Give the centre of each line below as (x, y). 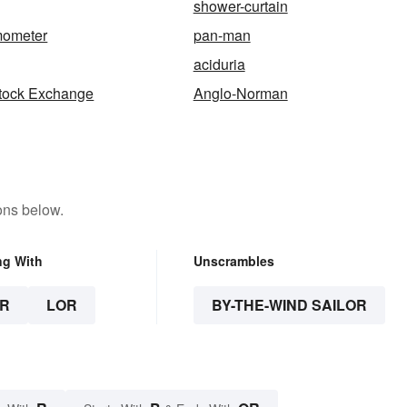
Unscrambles (233, 260)
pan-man (222, 35)
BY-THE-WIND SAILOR (289, 304)
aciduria (219, 64)
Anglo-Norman (240, 93)
